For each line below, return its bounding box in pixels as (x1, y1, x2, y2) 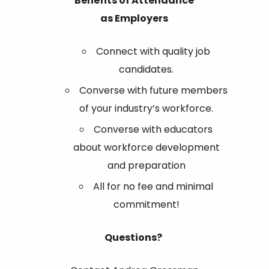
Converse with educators (94, 122, 213, 136)
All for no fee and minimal (93, 179, 214, 193)
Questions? (104, 230, 165, 244)
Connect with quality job (96, 44, 211, 58)
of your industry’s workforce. (79, 101, 214, 115)
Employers (115, 11, 169, 25)
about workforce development (73, 140, 220, 154)
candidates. (119, 62, 174, 76)
